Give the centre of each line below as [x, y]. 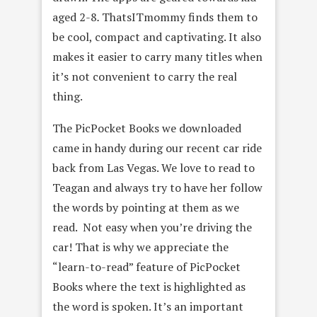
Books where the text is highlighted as [149, 286]
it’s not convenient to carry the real [145, 76]
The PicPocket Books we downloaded [147, 128]
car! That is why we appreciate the [140, 247]
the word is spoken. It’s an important [148, 306]
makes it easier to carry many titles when [157, 56]
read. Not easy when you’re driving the [152, 227]
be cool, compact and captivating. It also [157, 36]
